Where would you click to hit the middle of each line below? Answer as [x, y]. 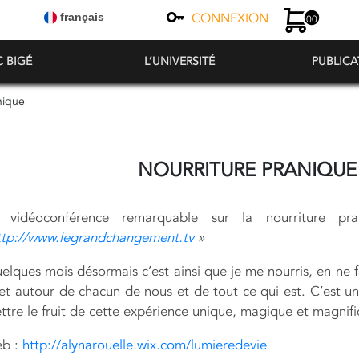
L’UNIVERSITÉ [179, 61]
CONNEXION [230, 18]
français [81, 17]
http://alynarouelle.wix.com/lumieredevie [144, 345]
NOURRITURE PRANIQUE [248, 170]
